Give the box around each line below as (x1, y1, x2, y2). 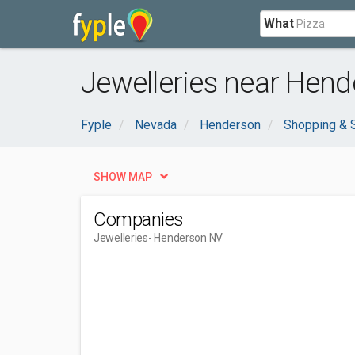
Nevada (135, 117, 177, 132)
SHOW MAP (94, 170, 152, 183)
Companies (94, 208, 184, 231)
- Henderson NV (147, 231, 223, 244)
